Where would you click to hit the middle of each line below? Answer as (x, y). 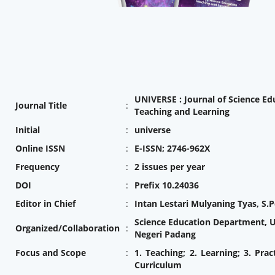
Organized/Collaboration (67, 228)
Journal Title (41, 106)
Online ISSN (40, 149)
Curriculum (158, 265)
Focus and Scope (50, 253)
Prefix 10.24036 (166, 185)
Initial (27, 130)
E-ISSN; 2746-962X (173, 149)
